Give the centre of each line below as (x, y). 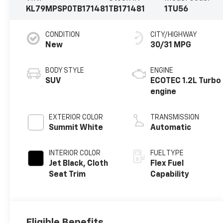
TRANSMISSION (175, 117)
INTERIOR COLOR (75, 153)
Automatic (171, 128)
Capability (170, 174)
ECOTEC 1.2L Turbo (186, 81)
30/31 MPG (171, 45)
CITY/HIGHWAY (174, 35)
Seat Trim (67, 174)
